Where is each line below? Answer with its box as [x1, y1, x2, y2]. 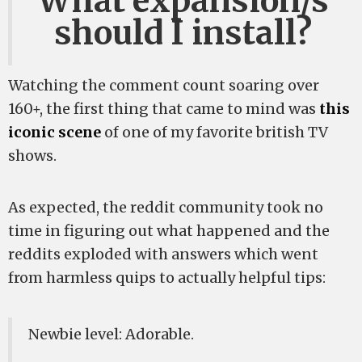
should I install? [54, 13, 312, 53]
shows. [8, 146, 57, 165]
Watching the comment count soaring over [8, 76, 319, 95]
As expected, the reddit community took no [8, 198, 323, 217]
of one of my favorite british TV [101, 123, 328, 141]
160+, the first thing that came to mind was [8, 99, 319, 118]
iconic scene [8, 123, 101, 141]
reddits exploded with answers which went [8, 245, 318, 263]
